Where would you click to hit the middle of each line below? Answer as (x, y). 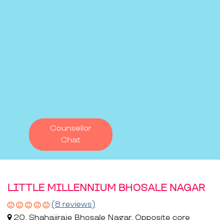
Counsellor (71, 128)
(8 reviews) (73, 204)
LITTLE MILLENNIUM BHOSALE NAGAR (106, 188)
